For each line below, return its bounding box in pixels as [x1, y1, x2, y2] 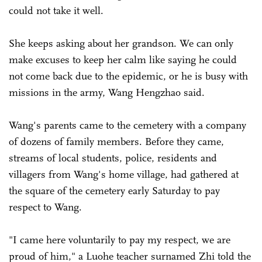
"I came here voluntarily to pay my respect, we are [9, 233, 230, 247]
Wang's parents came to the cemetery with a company [9, 119, 246, 132]
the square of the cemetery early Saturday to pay [9, 184, 220, 198]
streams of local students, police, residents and [9, 151, 217, 165]
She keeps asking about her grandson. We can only [9, 37, 233, 50]
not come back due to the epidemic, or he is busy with [9, 70, 248, 83]
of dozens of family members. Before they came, [9, 135, 224, 149]
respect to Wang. [9, 201, 94, 214]
